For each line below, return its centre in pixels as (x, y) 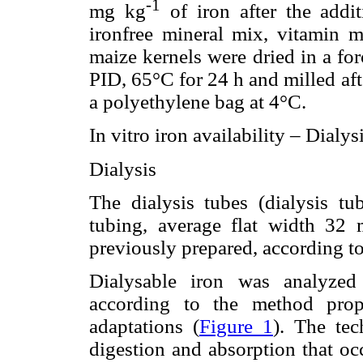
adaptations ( (144, 326)
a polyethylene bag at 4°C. (198, 102)
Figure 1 (236, 326)
